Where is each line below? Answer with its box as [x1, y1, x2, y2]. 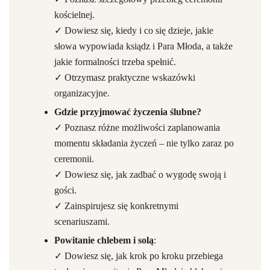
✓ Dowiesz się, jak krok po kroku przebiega [54, 251, 223, 261]
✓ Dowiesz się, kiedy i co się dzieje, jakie [54, 25, 213, 36]
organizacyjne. [54, 88, 110, 98]
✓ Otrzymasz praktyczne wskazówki [54, 72, 195, 83]
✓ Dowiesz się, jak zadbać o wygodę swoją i [54, 169, 226, 180]
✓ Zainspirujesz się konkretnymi [54, 201, 178, 211]
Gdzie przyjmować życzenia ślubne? [54, 107, 201, 117]
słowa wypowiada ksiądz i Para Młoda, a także [54, 41, 233, 51]
